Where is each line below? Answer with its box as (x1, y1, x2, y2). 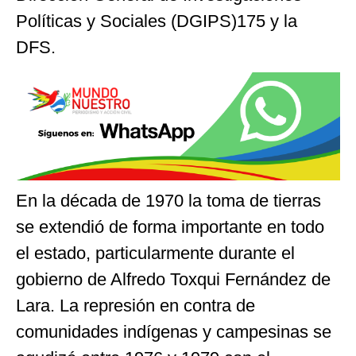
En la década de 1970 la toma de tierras (16, 191, 321, 211)
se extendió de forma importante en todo (16, 217, 324, 238)
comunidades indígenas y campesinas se (16, 322, 331, 342)
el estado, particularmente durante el (16, 243, 295, 264)
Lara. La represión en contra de (16, 296, 255, 316)
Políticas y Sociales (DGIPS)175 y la (16, 11, 297, 32)
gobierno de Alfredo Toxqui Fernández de (16, 269, 331, 290)
